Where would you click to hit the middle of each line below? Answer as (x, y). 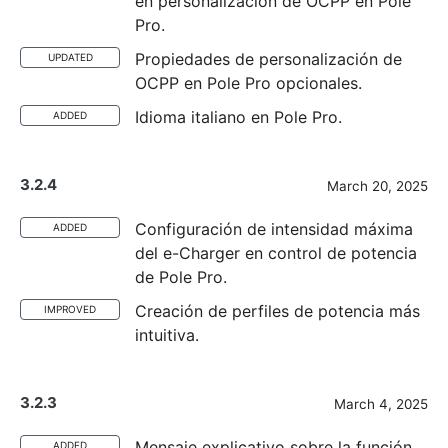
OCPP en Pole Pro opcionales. (248, 83)
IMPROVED (70, 309)
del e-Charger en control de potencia (276, 253)
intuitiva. (167, 335)
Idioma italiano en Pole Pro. (238, 117)
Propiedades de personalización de (268, 59)
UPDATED (70, 57)
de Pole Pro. (181, 277)
